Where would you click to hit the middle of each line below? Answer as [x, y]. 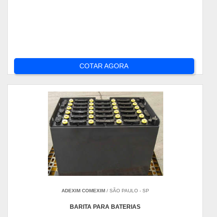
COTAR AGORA [104, 66]
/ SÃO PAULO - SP [127, 191]
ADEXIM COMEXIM [83, 191]
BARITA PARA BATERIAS [105, 207]
